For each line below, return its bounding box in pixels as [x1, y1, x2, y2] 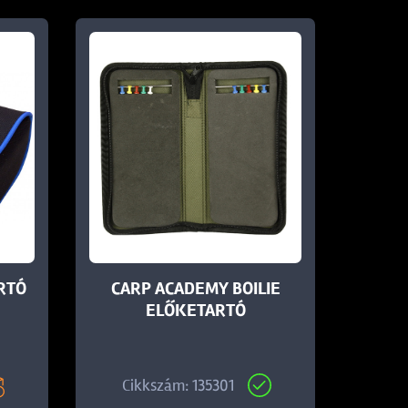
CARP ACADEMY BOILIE [110, 277, 280, 300]
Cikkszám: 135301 [122, 375, 235, 395]
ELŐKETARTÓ [145, 299, 246, 321]
